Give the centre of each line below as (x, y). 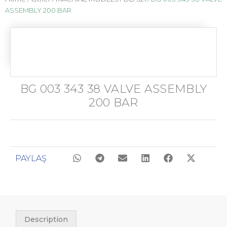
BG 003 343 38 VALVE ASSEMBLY (113, 89)
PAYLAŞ (31, 159)
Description (46, 219)
